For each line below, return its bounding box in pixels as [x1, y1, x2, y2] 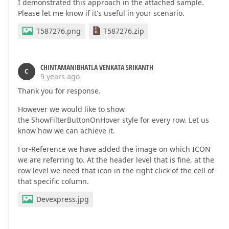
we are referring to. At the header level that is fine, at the [18, 155, 214, 165]
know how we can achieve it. [18, 126, 115, 135]
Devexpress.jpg [36, 194, 89, 204]
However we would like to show [18, 104, 125, 114]
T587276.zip [103, 26, 144, 36]
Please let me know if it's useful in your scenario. [18, 8, 185, 18]
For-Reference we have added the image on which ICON [18, 144, 211, 154]
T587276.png [36, 26, 81, 36]
